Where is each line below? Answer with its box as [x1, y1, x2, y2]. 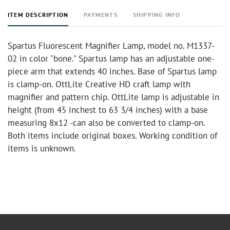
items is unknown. [8, 143, 76, 154]
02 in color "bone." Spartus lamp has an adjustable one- [8, 53, 215, 64]
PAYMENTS [84, 11, 118, 18]
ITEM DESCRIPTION [8, 11, 69, 18]
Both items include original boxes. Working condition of [8, 130, 217, 141]
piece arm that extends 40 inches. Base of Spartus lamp [8, 66, 217, 77]
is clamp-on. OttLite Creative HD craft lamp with [8, 79, 190, 90]
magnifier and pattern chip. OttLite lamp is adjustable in [8, 91, 219, 103]
